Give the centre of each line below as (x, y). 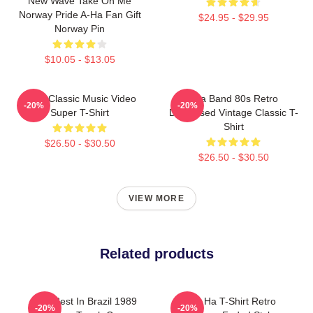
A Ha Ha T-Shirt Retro (228, 301)
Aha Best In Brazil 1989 (85, 301)
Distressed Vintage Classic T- (233, 112)
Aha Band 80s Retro (233, 99)
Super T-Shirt (80, 112)
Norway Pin (80, 29)
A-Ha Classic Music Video (80, 99)
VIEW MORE (156, 198)
